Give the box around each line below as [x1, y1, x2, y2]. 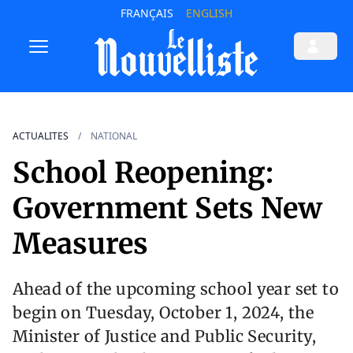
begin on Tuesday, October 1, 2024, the [13, 303, 314, 323]
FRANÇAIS [120, 6, 173, 20]
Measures [13, 226, 148, 262]
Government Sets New [13, 191, 322, 227]
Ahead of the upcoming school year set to [13, 279, 339, 299]
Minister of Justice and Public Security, [13, 326, 316, 347]
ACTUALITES [13, 129, 69, 143]
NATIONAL [91, 129, 137, 143]
